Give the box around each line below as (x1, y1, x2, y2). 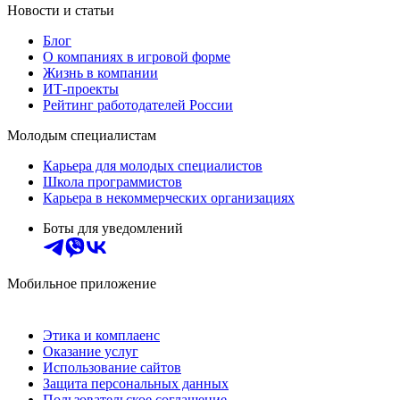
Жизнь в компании (43, 65, 158, 81)
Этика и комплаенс (43, 328, 160, 344)
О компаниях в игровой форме (43, 49, 230, 65)
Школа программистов (43, 174, 182, 190)
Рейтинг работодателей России (43, 97, 233, 113)
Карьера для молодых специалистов (43, 158, 262, 174)
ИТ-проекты (43, 81, 119, 97)
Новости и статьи (7, 3, 114, 19)
